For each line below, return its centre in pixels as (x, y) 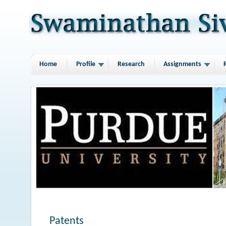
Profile (86, 64)
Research (131, 64)
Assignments (183, 64)
